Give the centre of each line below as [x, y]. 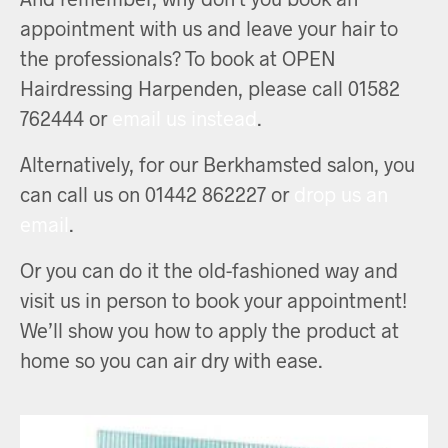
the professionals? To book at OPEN [178, 57]
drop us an [341, 193]
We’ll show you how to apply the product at [209, 329]
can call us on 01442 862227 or [157, 193]
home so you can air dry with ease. [171, 359]
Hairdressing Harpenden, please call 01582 [210, 87]
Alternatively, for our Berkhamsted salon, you [217, 163]
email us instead [184, 117]
